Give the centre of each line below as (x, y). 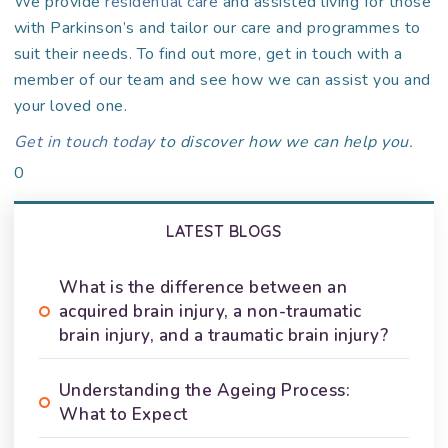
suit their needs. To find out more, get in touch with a (208, 54)
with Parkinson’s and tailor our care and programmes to (217, 28)
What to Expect (123, 414)
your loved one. (70, 106)
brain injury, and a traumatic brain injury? (223, 335)
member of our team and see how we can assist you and (222, 80)
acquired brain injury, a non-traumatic (210, 311)
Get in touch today (84, 142)
